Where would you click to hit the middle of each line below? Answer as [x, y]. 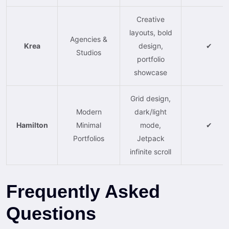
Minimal [89, 125]
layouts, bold [151, 32]
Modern [89, 111]
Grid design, [151, 98]
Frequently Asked [83, 191]
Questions [51, 213]
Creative [151, 19]
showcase [151, 72]
